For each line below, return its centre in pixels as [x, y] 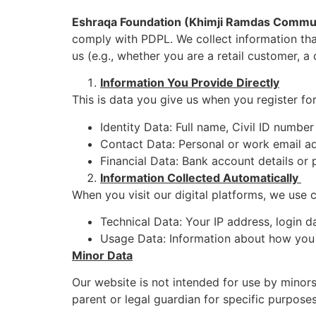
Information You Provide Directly [190, 83]
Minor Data [102, 256]
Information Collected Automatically [201, 177]
